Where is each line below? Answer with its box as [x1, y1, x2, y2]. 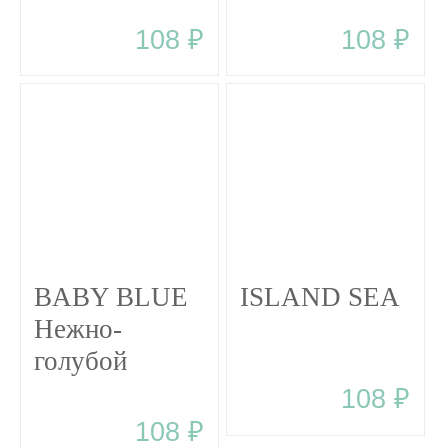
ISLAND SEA [240, 281, 401, 312]
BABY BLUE [34, 281, 189, 312]
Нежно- [34, 313, 123, 344]
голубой [34, 345, 128, 376]
